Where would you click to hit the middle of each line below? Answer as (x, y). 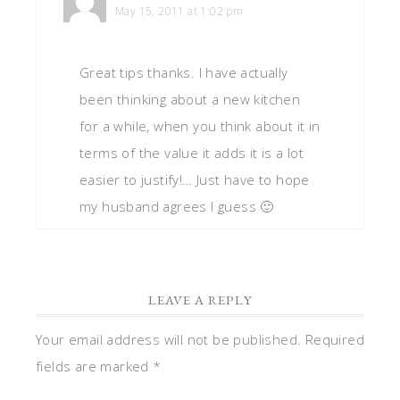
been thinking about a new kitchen (190, 99)
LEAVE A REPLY (200, 299)
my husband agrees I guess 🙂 (177, 206)
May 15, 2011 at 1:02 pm (179, 11)
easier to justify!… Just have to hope (195, 179)
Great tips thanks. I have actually (184, 72)
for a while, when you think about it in (200, 125)
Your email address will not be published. (169, 339)
